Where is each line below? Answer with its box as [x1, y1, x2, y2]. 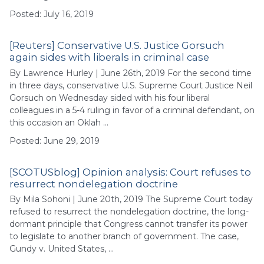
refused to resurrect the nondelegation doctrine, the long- [9, 206, 249, 217]
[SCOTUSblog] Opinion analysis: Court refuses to [9, 166, 251, 178]
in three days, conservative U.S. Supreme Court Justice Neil [9, 80, 252, 91]
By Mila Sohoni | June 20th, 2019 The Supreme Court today [9, 194, 253, 205]
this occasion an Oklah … [9, 117, 108, 128]
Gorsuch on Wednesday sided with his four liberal [9, 92, 210, 103]
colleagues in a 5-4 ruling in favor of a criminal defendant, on [9, 104, 255, 115]
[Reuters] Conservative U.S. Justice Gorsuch [9, 39, 225, 51]
